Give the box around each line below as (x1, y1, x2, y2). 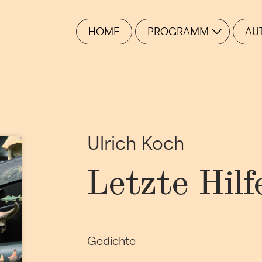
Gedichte (87, 234, 136, 249)
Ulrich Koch (87, 132, 185, 154)
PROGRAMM (147, 25, 209, 38)
